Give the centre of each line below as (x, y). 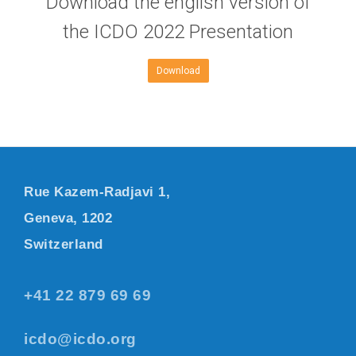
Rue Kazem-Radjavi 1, (97, 192)
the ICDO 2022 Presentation (178, 32)
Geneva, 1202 (68, 218)
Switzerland (64, 244)
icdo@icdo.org (80, 339)
